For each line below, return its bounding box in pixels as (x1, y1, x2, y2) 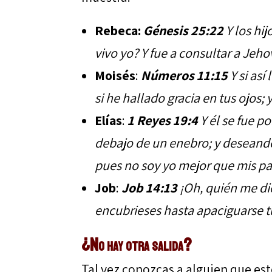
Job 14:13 (121, 178, 178, 196)
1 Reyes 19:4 (127, 111, 199, 129)
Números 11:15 (141, 66, 228, 84)
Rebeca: (95, 21, 141, 39)
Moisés (95, 66, 136, 84)
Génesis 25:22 (141, 21, 224, 39)
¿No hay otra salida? (81, 233, 192, 256)
